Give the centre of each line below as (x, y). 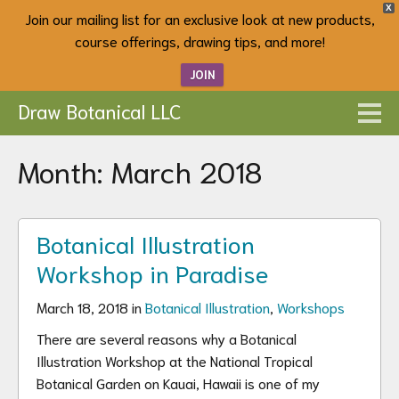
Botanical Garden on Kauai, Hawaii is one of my (178, 383)
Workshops (311, 307)
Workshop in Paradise (153, 272)
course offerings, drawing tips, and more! (199, 41)
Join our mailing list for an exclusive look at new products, (199, 18)
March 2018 (187, 170)
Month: (65, 170)
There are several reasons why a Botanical (167, 338)
